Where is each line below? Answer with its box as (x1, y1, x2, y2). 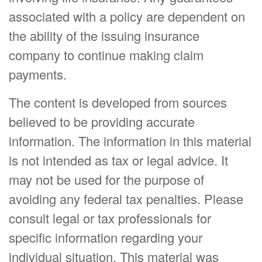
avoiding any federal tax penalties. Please (9, 189, 243, 208)
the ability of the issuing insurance (9, 26, 199, 44)
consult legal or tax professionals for (9, 209, 211, 227)
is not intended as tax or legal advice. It (9, 151, 228, 169)
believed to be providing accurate (9, 112, 195, 130)
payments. (9, 65, 67, 83)
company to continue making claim (9, 46, 204, 64)
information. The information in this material (9, 132, 251, 150)
